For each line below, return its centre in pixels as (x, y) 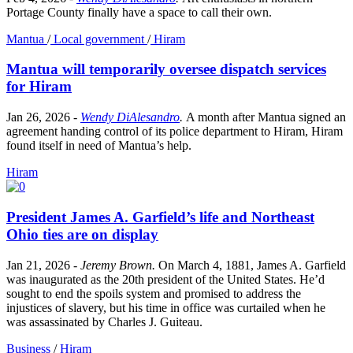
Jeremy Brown (116, 265)
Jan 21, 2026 (40, 265)
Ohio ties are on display (82, 234)
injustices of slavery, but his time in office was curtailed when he (166, 307)
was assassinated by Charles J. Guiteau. (104, 321)
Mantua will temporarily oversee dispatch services (166, 69)
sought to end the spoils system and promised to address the (154, 293)
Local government (99, 39)
